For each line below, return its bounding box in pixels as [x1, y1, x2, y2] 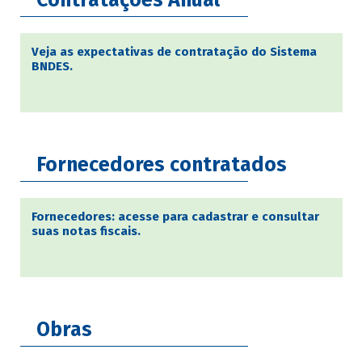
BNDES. [31, 59, 73, 74]
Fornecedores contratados [36, 153, 287, 178]
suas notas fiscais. [31, 224, 141, 239]
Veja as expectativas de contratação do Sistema [31, 44, 317, 60]
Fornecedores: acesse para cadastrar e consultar [31, 209, 319, 225]
